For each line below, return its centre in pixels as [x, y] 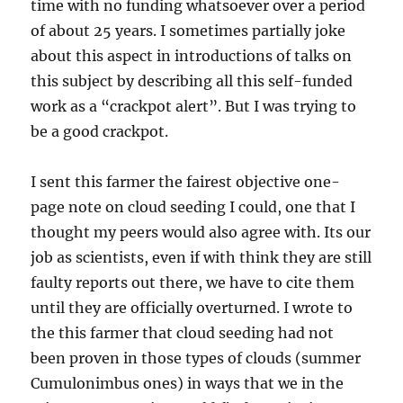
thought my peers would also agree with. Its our [201, 232]
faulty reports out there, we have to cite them [193, 282]
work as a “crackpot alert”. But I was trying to [194, 106]
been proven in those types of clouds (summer [196, 358]
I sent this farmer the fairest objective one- [186, 182]
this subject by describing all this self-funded [192, 81]
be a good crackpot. [100, 131]
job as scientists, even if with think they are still [201, 257]
